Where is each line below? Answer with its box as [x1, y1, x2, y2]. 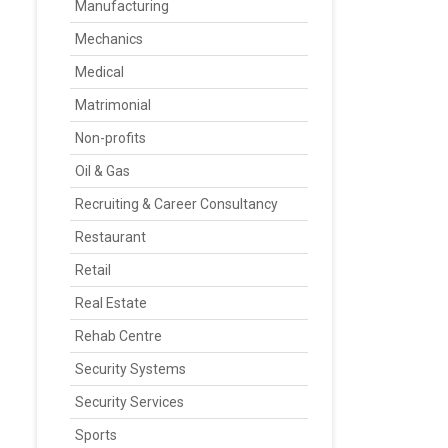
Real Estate [75, 295, 147, 311]
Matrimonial [75, 97, 151, 113]
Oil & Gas [75, 163, 130, 179]
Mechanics [75, 31, 143, 47]
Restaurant [75, 229, 146, 245]
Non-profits [75, 130, 146, 146]
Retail [75, 262, 111, 278]
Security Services [75, 394, 184, 410]
